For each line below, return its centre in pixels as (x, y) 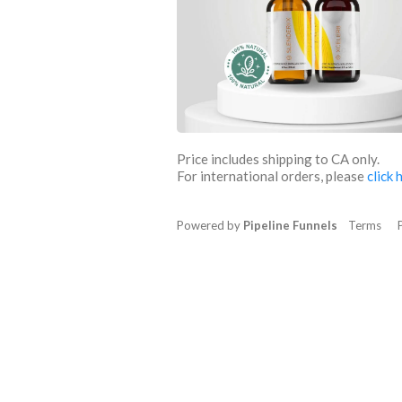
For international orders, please (272, 176)
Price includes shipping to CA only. (278, 159)
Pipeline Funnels (290, 225)
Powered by (210, 225)
